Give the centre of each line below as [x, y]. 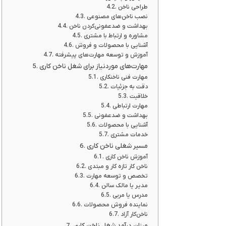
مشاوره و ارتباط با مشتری [116, 36]
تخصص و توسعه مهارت [117, 176]
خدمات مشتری [129, 135]
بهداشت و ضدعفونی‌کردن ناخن [108, 26]
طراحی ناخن [133, 7]
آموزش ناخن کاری [126, 157]
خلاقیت [138, 96]
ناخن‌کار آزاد [134, 214]
